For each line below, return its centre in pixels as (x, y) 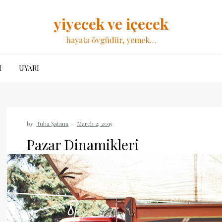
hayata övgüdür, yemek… (111, 40)
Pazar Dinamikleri (83, 144)
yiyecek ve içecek (111, 24)
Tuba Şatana (52, 123)
